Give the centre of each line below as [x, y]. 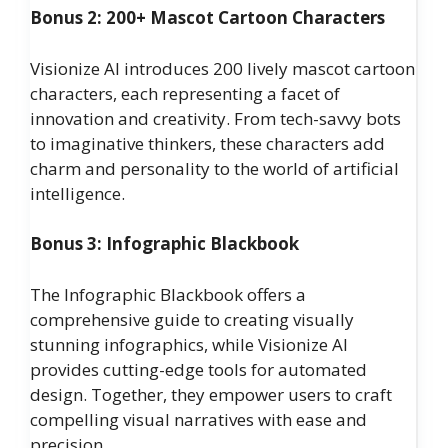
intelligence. [77, 193]
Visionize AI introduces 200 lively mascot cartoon [222, 68]
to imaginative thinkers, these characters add [207, 143]
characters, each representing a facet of [185, 93]
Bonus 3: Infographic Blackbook [164, 244]
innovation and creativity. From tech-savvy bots [215, 118]
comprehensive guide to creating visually [192, 319]
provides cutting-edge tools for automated [198, 369]
